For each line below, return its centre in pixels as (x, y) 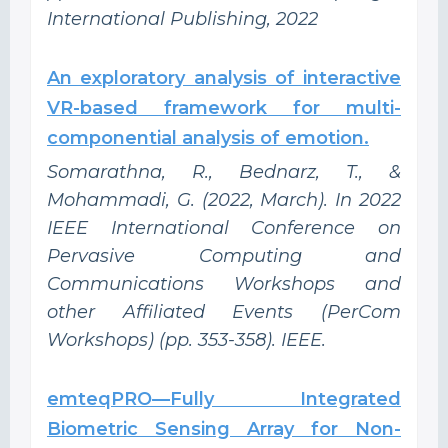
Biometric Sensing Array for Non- (224, 428)
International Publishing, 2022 (182, 18)
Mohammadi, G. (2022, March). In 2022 (224, 199)
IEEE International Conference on (224, 227)
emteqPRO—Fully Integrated (224, 398)
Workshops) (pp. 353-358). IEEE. (186, 339)
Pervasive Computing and (224, 255)
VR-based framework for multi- (224, 107)
